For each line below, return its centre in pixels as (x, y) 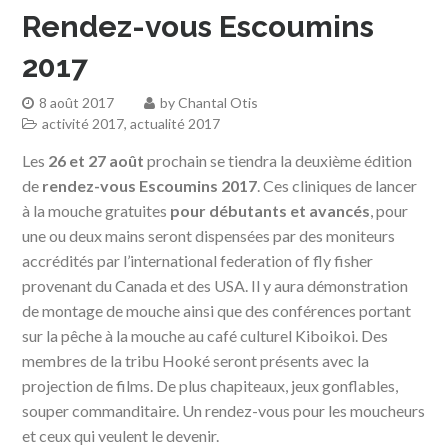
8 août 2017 (77, 102)
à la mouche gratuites (96, 210)
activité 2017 (83, 123)
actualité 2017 (175, 123)
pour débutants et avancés (270, 210)
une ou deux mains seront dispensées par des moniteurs (209, 235)
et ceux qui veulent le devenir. (121, 435)
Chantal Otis (218, 102)
